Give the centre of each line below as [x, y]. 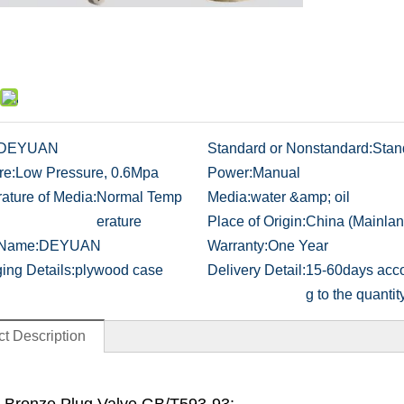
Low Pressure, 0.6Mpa [87, 173]
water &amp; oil [300, 197]
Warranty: [237, 246]
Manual [276, 173]
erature [119, 221]
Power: [230, 173]
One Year [298, 246]
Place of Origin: [256, 221]
